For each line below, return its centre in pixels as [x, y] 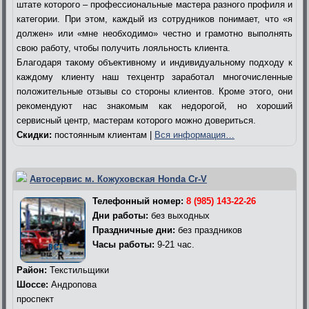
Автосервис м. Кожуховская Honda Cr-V [118, 179]
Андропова [72, 284]
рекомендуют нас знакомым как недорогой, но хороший [154, 106]
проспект [35, 299]
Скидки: [34, 134]
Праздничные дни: [134, 230]
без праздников [209, 230]
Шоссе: [32, 284]
